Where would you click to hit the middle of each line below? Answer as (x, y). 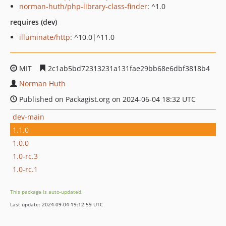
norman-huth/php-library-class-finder (83, 6)
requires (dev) (34, 22)
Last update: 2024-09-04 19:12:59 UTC (56, 204)
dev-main (29, 117)
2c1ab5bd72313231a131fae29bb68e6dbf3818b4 (128, 68)
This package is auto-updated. (46, 192)
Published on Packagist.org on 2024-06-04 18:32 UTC (106, 99)
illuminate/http (45, 37)
